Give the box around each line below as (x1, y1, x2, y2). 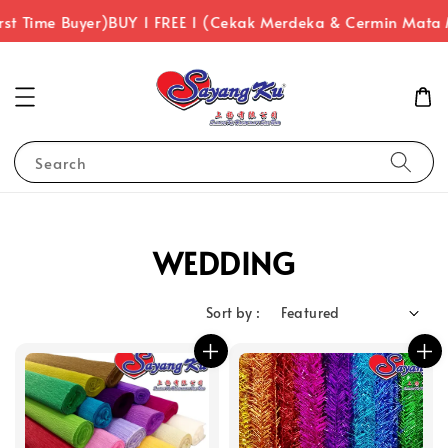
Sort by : (205, 303, 261, 323)
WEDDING (153, 242, 295, 283)
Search (35, 152, 87, 173)
